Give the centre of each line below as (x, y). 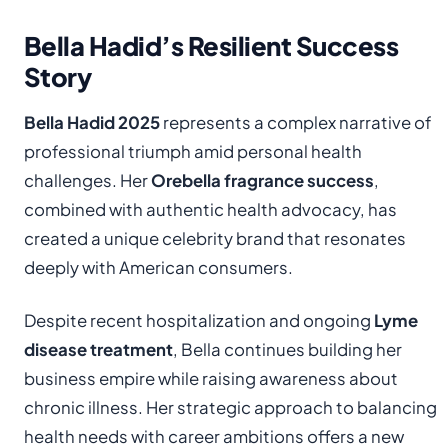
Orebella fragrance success (262, 180)
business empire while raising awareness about (211, 378)
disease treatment (98, 349)
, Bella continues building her (287, 349)
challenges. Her (87, 180)
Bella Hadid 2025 (92, 122)
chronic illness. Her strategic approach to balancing (230, 407)
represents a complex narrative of (296, 122)
